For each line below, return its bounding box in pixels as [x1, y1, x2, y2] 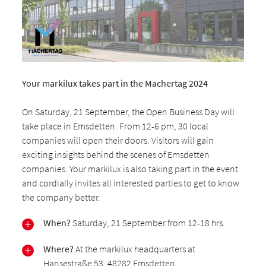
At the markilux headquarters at [74, 242, 196, 255]
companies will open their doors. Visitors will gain [22, 134, 214, 146]
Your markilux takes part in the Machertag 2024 [22, 77, 208, 89]
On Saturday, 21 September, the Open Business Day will [22, 105, 235, 118]
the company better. [22, 191, 101, 203]
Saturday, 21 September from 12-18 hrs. [72, 216, 226, 229]
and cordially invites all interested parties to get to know [22, 176, 240, 189]
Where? [43, 242, 74, 255]
